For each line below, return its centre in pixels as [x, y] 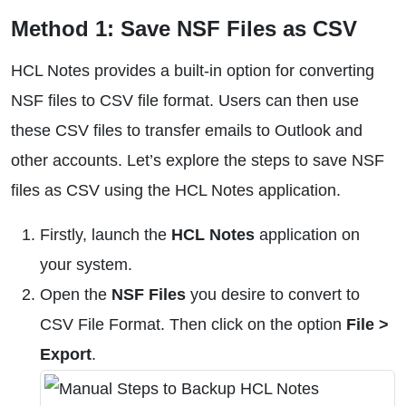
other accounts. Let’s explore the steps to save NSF [198, 160]
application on [307, 235]
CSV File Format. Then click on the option [193, 324]
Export [66, 354]
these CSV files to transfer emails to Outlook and [187, 130]
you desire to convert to [273, 295]
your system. [86, 265]
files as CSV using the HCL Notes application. [176, 190]
